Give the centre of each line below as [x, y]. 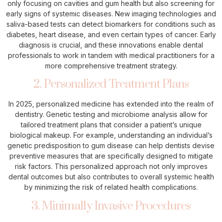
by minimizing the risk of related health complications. [111, 187]
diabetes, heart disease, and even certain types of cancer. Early [111, 34]
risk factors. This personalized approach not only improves [111, 166]
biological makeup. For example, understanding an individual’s [111, 135]
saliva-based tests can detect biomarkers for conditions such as [111, 24]
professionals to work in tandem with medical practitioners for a [111, 55]
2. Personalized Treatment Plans [111, 84]
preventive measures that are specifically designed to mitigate [111, 156]
